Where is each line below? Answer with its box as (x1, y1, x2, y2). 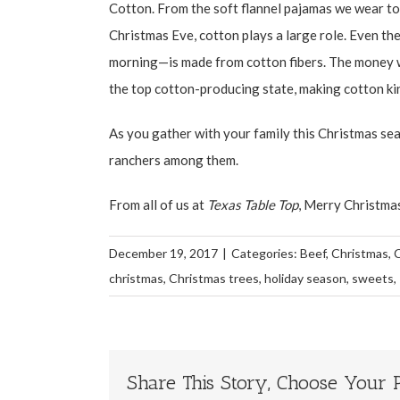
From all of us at (109, 196, 207, 212)
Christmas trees (169, 270, 259, 286)
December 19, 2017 (109, 245, 218, 261)
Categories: (231, 245, 300, 261)
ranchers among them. (109, 151, 238, 168)
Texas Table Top (207, 196, 298, 212)
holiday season (264, 270, 346, 286)
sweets (352, 270, 394, 286)
